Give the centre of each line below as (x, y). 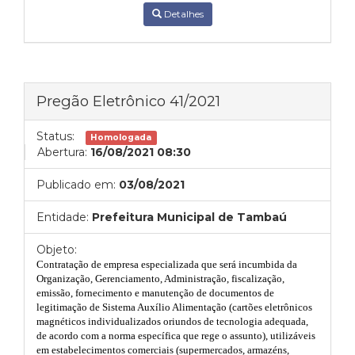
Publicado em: (76, 185)
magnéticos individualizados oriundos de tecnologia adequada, (172, 321)
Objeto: (57, 250)
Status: (55, 136)
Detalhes (182, 14)
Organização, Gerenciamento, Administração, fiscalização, (160, 279)
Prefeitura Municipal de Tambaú (189, 217)
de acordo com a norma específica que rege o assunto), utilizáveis (176, 336)
